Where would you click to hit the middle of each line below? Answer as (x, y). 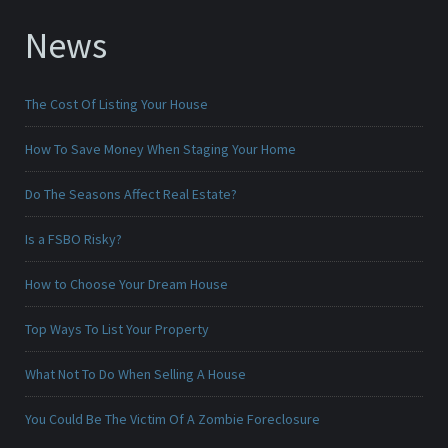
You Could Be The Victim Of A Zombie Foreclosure (172, 419)
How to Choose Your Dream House (126, 284)
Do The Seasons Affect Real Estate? (131, 194)
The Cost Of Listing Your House (116, 104)
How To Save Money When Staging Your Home (160, 149)
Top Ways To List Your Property (117, 329)
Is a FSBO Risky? (73, 239)
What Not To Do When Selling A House (135, 374)
